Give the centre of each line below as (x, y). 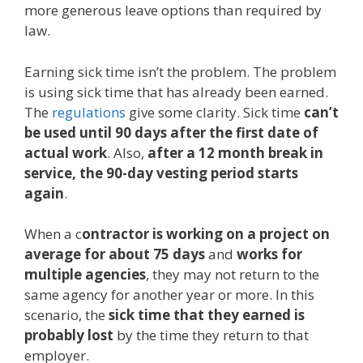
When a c (53, 234)
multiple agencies (85, 275)
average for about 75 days (115, 254)
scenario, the (66, 315)
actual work (66, 152)
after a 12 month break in (235, 152)
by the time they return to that (211, 335)
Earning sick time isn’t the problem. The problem (180, 71)
